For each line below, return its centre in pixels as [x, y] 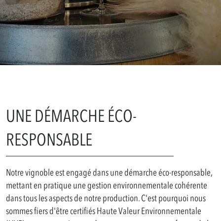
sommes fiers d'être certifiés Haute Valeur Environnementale [104, 211]
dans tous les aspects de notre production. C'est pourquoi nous [106, 198]
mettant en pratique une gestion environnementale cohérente [107, 185]
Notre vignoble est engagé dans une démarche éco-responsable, [109, 173]
